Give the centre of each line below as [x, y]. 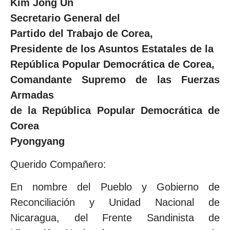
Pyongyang [37, 141]
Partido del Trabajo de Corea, [82, 34]
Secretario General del [67, 18]
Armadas [32, 95]
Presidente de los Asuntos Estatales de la [112, 49]
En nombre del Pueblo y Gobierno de [115, 187]
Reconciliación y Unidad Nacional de [115, 203]
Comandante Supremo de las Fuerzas [115, 80]
